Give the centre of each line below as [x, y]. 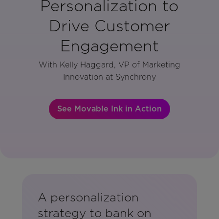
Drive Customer [109, 25]
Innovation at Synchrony [109, 77]
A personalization [88, 197]
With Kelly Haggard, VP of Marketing [109, 65]
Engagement [109, 45]
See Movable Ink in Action [109, 109]
